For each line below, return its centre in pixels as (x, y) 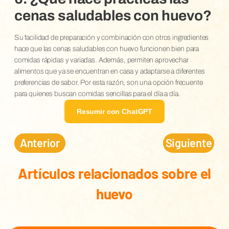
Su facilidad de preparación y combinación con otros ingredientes (111, 37)
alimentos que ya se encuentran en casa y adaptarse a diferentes (109, 71)
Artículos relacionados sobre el (114, 174)
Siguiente (189, 143)
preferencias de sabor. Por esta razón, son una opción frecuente (108, 82)
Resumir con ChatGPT (114, 111)
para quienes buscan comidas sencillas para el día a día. (97, 94)
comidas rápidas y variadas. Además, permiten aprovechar (101, 60)
